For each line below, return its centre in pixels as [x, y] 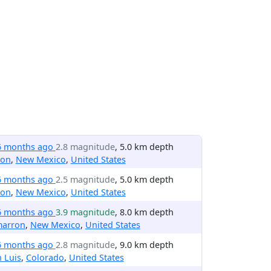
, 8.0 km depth [144, 212]
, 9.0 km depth [144, 245]
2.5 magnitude [85, 179]
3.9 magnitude [85, 212]
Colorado [45, 257]
